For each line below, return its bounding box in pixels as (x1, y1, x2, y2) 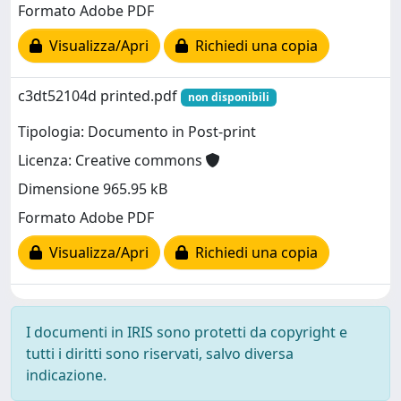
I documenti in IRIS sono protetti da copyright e (26, 322, 347, 342)
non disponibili (187, 90, 269, 105)
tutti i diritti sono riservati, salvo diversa (26, 344, 294, 363)
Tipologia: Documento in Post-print (18, 122, 256, 142)
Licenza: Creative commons (18, 150, 206, 171)
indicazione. (26, 365, 107, 385)
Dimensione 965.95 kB (18, 179, 167, 200)
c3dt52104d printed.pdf (18, 86, 181, 106)
